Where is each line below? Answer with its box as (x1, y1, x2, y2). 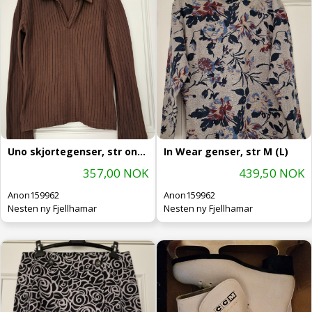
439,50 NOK (239, 164, 304, 181)
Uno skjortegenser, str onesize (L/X (137, 144, 146, 158)
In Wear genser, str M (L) (164, 144, 288, 158)
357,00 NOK (83, 164, 148, 181)
